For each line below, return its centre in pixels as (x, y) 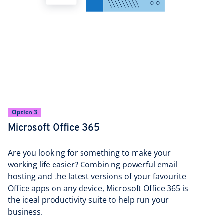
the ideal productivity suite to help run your (88, 200)
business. (25, 212)
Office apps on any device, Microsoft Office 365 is (98, 188)
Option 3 (25, 112)
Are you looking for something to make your (89, 153)
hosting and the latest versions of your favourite (97, 177)
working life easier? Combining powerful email (93, 165)
